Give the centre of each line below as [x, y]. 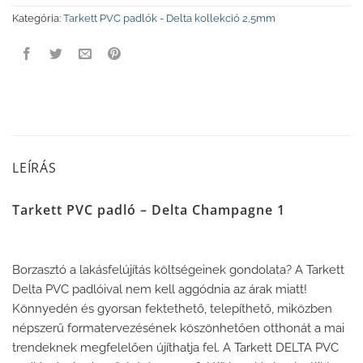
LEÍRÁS [34, 168]
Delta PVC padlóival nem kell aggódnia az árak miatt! [160, 289]
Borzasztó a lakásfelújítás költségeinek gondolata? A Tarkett [178, 269]
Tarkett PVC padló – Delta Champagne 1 [149, 210]
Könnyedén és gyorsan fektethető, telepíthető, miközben [172, 308]
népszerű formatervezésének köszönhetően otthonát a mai [178, 328]
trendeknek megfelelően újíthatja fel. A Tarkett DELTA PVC [175, 347]
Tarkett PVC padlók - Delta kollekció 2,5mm [169, 19]
